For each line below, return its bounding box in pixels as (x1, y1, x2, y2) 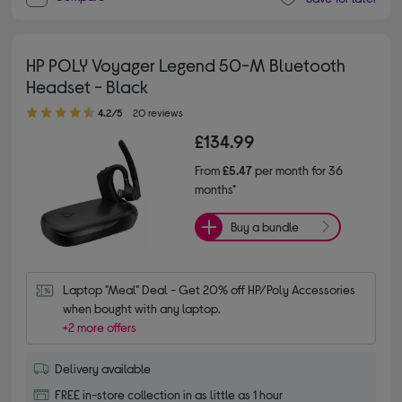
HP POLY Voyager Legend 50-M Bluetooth (26, 53, 346, 75)
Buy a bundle (231, 219, 299, 235)
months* (195, 180, 236, 197)
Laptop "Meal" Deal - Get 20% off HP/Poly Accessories (63, 281, 356, 297)
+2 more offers (63, 319, 137, 335)
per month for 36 (252, 162, 343, 178)
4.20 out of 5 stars (26, 95, 53, 111)
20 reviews (133, 105, 184, 118)
